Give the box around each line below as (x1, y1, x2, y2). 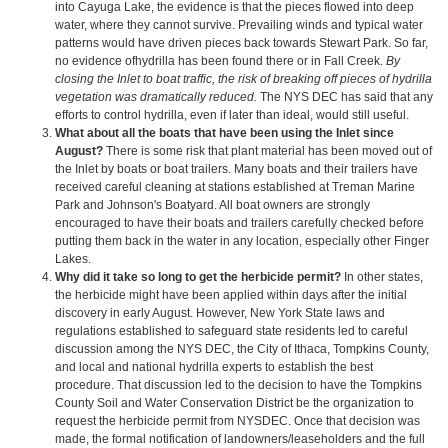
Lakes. (55, 251, 91, 266)
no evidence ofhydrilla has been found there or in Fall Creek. (55, 53, 383, 68)
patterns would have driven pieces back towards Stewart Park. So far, (55, 35, 428, 50)
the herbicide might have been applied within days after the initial (55, 287, 407, 302)
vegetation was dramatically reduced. (55, 89, 260, 104)
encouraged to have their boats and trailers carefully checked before (55, 215, 424, 230)
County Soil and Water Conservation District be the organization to (55, 395, 414, 410)
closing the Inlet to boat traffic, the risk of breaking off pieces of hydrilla (55, 71, 432, 86)
